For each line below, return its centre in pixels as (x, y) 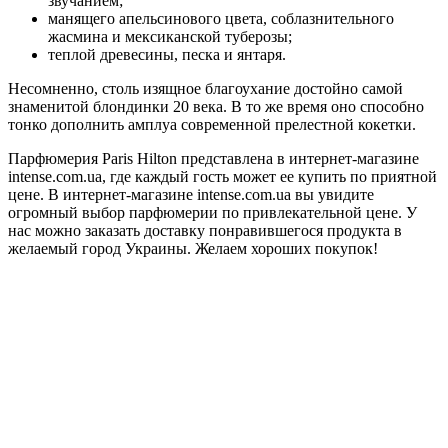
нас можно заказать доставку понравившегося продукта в (205, 231)
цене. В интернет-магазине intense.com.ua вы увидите (191, 195)
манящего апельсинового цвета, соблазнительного (221, 19)
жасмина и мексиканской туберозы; (170, 37)
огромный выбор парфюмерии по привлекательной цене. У (212, 213)
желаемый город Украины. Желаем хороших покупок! (193, 249)
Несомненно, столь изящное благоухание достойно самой (205, 89)
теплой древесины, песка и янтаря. (167, 55)
